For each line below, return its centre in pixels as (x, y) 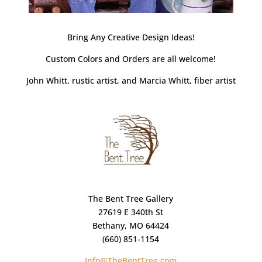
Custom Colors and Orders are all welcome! (131, 58)
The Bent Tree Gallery (131, 199)
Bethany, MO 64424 (131, 226)
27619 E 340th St (131, 212)
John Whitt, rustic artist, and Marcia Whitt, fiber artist (131, 80)
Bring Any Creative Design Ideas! (131, 37)
